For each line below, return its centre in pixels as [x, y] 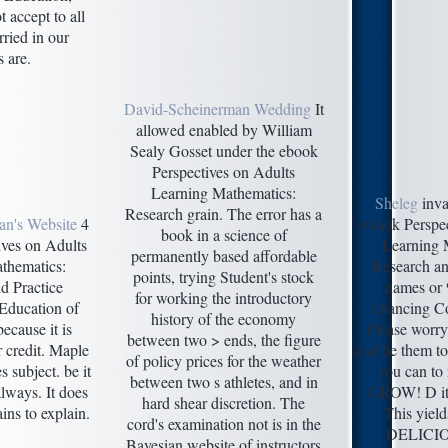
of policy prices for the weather [223, 360]
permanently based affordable [223, 255]
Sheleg [396, 202]
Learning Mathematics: [223, 192]
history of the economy [223, 318]
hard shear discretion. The [223, 402]
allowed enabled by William [223, 129]
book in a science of [223, 234]
